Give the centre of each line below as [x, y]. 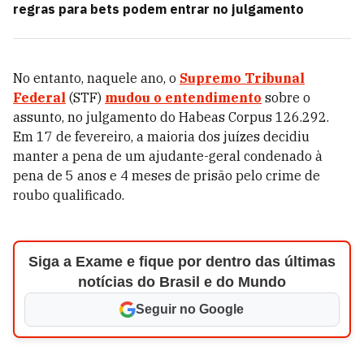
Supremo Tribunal [242, 78]
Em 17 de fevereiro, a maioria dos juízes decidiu [161, 136]
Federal [39, 97]
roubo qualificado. [69, 195]
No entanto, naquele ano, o [96, 78]
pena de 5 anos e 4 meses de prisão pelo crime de [167, 175]
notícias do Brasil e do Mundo [182, 282]
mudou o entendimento [183, 97]
